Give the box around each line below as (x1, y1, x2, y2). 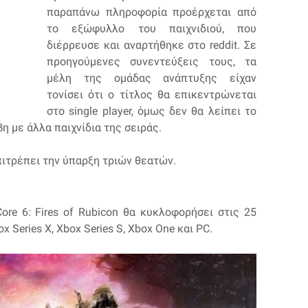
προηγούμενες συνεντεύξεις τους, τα (47, 54, 256, 68)
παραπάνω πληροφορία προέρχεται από (47, 5, 256, 19)
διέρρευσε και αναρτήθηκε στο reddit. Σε (47, 38, 256, 52)
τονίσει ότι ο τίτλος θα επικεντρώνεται (47, 87, 256, 101)
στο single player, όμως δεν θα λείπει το (47, 104, 256, 118)
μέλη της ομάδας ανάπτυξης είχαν (47, 71, 256, 85)
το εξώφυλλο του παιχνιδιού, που (47, 21, 256, 35)
